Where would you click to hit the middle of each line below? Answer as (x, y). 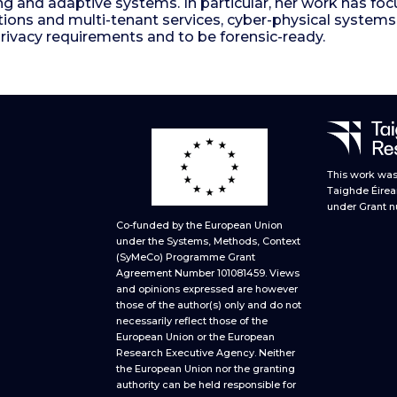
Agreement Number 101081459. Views (207, 273)
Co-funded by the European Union (199, 226)
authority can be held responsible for (206, 385)
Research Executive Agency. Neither (205, 353)
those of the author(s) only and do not (208, 305)
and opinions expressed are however (206, 289)
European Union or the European (195, 337)
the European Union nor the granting (205, 369)
